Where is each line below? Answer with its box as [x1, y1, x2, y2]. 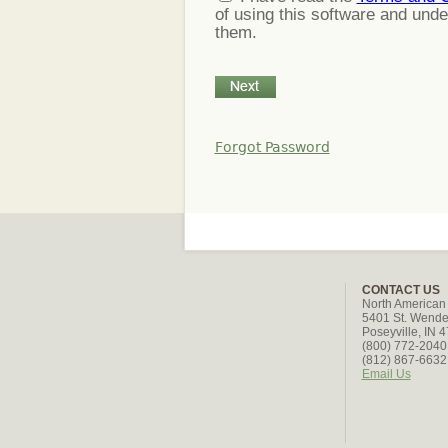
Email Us [361, 367, 411, 381]
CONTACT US [361, 283, 440, 297]
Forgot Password [214, 139, 330, 155]
